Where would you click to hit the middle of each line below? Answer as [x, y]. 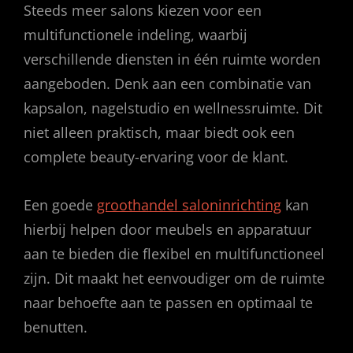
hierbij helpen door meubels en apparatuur [167, 230]
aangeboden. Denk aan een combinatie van [167, 84]
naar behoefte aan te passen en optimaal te [168, 303]
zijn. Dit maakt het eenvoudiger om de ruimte [174, 279]
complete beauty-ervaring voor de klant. [156, 157]
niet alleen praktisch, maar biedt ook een [159, 133]
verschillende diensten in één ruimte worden [172, 59]
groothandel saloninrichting [189, 205]
